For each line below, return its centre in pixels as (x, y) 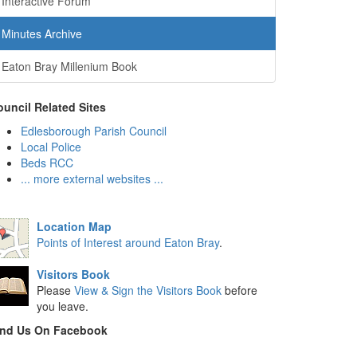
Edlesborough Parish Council (94, 131)
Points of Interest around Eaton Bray (128, 242)
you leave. (63, 306)
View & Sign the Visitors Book (148, 290)
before (239, 290)
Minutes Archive (42, 33)
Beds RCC (47, 163)
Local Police (51, 147)
